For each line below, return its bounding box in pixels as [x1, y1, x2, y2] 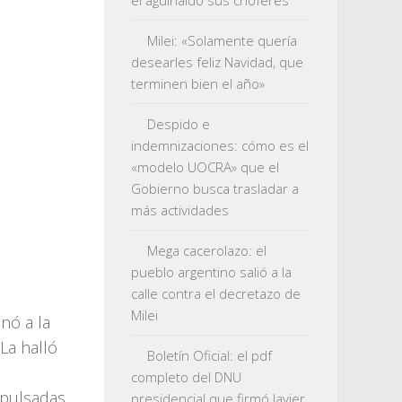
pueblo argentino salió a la [131, 263, 292, 281]
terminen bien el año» [131, 74, 265, 92]
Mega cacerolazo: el [147, 241, 267, 259]
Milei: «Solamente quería [147, 31, 297, 49]
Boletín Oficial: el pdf [147, 346, 272, 364]
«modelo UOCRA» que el [131, 158, 279, 176]
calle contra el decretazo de [131, 284, 301, 302]
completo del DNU [131, 368, 241, 386]
